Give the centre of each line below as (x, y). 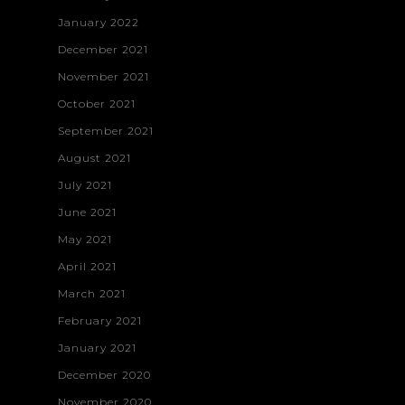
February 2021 (100, 320)
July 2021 (85, 184)
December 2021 (103, 49)
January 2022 (99, 22)
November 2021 (104, 76)
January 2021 (97, 347)
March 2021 (92, 293)
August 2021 (94, 157)
